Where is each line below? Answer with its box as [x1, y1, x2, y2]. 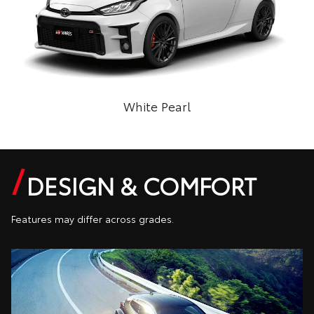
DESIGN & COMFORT [27, 168, 257, 203]
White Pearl [123, 97, 191, 116]
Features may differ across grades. [11, 211, 174, 226]
